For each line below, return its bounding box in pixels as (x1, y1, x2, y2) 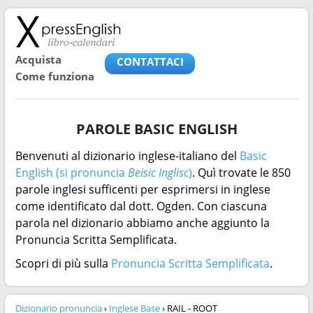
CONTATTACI (116, 54, 184, 68)
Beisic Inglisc (128, 165, 189, 180)
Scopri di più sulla (15, 256, 111, 271)
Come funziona (15, 69, 94, 83)
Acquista (15, 52, 61, 66)
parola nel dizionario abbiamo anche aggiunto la (15, 215, 270, 231)
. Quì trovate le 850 (192, 165, 291, 180)
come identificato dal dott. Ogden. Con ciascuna (15, 198, 267, 214)
